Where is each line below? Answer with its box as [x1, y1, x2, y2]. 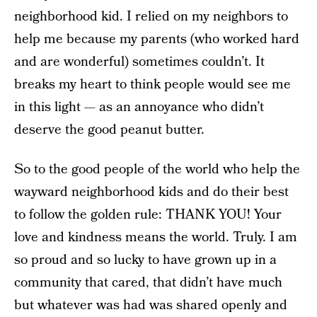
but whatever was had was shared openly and [14, 296, 287, 315]
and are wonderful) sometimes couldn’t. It [14, 52, 265, 71]
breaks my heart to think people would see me [14, 75, 291, 94]
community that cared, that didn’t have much [14, 273, 282, 292]
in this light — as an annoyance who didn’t [14, 98, 264, 117]
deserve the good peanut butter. [14, 120, 204, 139]
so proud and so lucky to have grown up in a [14, 250, 277, 270]
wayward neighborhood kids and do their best [14, 183, 289, 202]
